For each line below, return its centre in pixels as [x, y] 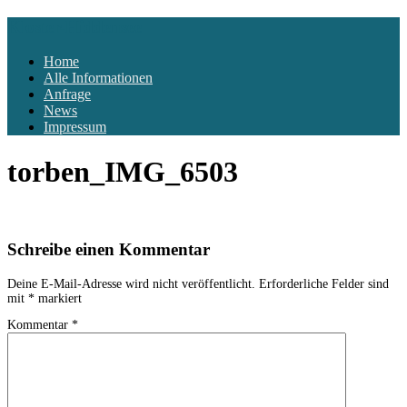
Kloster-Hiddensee [74, 26]
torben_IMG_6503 [123, 171]
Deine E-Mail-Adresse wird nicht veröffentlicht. [131, 283]
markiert [58, 298]
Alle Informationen [98, 78]
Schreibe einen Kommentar [109, 250]
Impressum [75, 127]
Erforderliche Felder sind [324, 283]
